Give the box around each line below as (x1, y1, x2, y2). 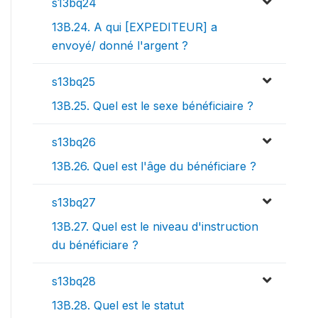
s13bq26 (52, 134, 96, 149)
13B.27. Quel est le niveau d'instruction (52, 219, 258, 234)
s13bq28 (52, 273, 96, 288)
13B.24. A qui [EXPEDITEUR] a (52, 19, 217, 34)
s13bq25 (52, 74, 95, 89)
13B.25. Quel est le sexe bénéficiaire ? (52, 98, 253, 113)
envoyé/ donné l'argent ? (52, 38, 188, 53)
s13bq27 (52, 194, 96, 209)
